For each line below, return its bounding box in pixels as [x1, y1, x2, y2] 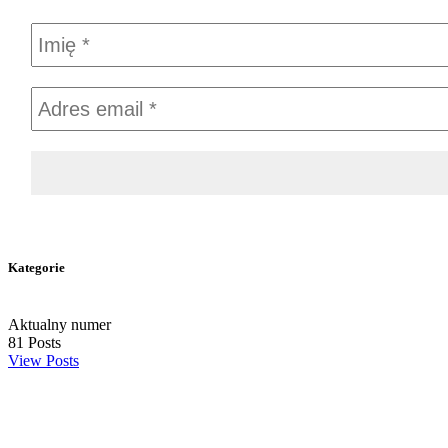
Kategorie [8, 259, 65, 275]
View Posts [8, 352, 79, 370]
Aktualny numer [8, 316, 111, 334]
